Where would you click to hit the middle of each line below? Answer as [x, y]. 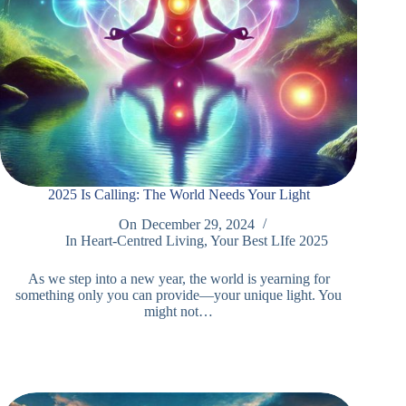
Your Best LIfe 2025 [270, 241]
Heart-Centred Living [143, 241]
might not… [179, 312]
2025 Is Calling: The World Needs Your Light [179, 195]
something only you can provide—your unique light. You [179, 295]
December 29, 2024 [198, 225]
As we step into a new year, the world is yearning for [179, 279]
